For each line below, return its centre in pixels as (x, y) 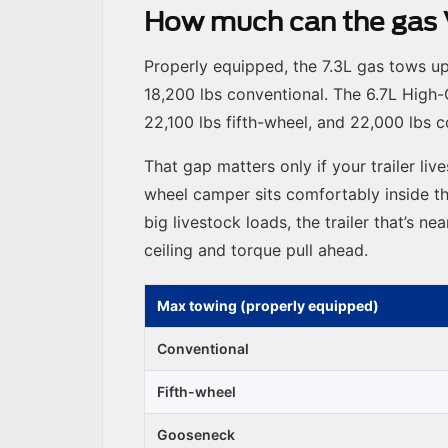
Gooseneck (196, 435)
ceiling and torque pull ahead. (256, 250)
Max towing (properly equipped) (268, 306)
